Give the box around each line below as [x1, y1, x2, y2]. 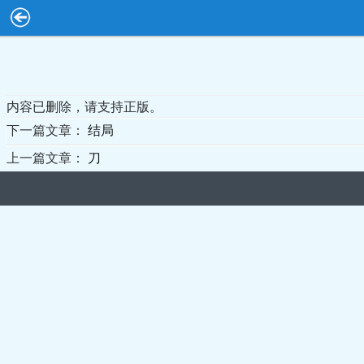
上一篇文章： [6, 151, 88, 165]
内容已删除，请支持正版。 [6, 100, 162, 114]
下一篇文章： [6, 123, 88, 137]
